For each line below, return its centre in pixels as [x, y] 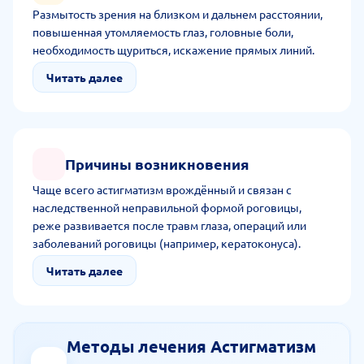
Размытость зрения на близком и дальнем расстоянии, [178, 14]
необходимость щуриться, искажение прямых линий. [173, 50]
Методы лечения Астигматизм [191, 346]
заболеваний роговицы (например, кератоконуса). [167, 243]
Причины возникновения [157, 164]
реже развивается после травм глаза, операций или [169, 225]
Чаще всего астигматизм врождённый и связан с [162, 189]
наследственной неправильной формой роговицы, [167, 207]
